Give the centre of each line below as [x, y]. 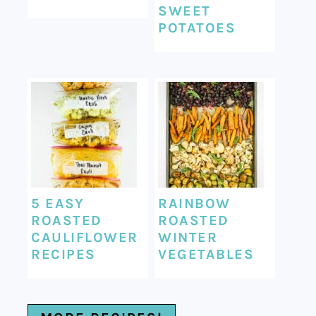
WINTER [188, 237]
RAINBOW [194, 203]
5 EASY [58, 203]
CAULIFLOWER [85, 237]
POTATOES [197, 28]
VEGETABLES [206, 254]
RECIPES [63, 254]
